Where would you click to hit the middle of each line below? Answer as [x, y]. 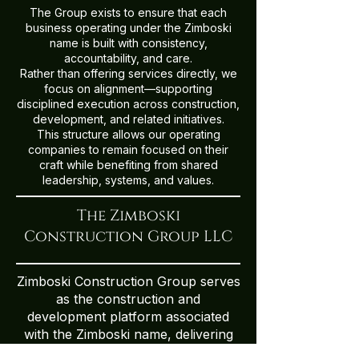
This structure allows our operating [128, 134]
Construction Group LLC [128, 236]
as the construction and [128, 299]
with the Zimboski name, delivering [128, 334]
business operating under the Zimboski [128, 28]
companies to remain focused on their [128, 149]
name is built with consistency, [128, 43]
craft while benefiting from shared [128, 165]
